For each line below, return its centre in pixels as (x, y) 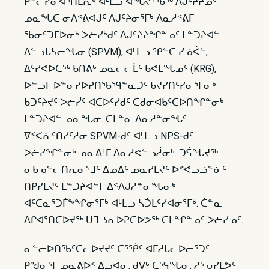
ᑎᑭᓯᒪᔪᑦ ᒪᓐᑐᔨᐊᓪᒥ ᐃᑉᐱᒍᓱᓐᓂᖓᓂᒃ (100, 186)
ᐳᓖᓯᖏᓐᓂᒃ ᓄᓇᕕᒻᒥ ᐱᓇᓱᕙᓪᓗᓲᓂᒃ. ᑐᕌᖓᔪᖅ (121, 153)
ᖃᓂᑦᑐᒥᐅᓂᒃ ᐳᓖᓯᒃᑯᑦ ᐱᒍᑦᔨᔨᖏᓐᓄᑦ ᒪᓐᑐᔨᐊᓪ (122, 35)
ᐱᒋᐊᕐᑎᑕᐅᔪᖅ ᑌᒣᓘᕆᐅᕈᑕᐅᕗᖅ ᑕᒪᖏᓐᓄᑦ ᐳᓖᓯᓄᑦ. (134, 220)
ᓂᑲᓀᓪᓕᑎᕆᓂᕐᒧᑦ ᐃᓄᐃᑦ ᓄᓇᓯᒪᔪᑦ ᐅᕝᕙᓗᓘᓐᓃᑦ (125, 170)
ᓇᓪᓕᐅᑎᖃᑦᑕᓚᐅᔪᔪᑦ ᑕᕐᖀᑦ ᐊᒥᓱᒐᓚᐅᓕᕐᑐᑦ (117, 249)
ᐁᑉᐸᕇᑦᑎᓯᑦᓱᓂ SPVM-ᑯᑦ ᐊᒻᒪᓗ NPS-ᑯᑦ (109, 136)
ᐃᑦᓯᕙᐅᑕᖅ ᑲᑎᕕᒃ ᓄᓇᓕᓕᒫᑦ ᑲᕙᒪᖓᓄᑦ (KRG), (120, 69)
